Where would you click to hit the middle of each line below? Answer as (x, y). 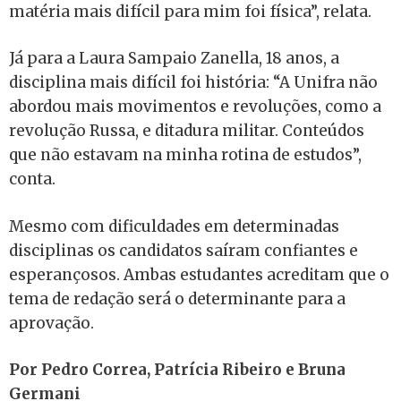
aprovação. (51, 323)
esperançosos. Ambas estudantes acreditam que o (199, 274)
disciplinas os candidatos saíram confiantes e (183, 250)
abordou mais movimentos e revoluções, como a (195, 107)
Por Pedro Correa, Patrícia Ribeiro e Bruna (177, 370)
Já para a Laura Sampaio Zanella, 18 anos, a (174, 58)
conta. (32, 179)
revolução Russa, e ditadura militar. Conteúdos (187, 131)
